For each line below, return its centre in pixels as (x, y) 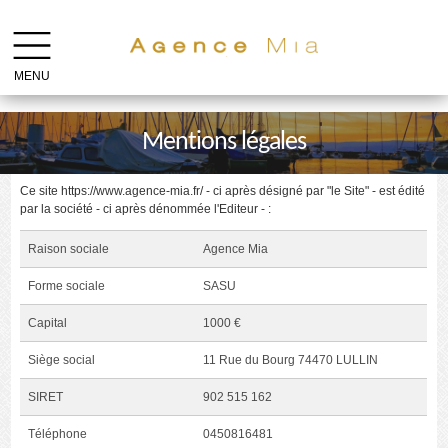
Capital (48, 323)
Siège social (62, 360)
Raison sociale (69, 249)
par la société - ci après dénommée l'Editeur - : (146, 209)
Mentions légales (224, 142)
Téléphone (58, 434)
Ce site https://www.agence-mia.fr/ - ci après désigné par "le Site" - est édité (223, 191)
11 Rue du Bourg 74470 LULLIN (291, 360)
